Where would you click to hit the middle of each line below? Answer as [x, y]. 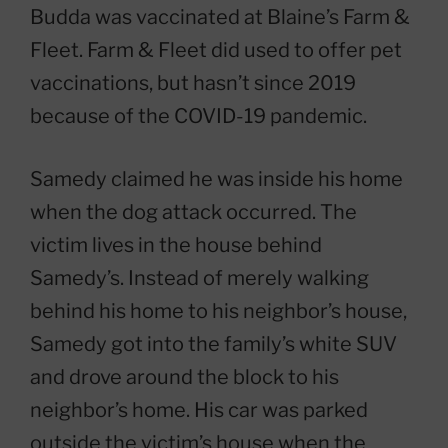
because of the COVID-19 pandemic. [198, 116]
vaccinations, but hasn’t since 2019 [193, 83]
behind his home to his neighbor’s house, [218, 311]
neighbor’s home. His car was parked [199, 410]
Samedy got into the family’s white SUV [213, 344]
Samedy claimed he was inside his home [216, 179]
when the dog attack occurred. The [193, 212]
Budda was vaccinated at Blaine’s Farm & [220, 17]
